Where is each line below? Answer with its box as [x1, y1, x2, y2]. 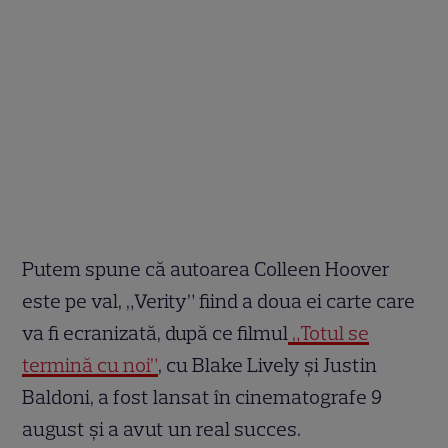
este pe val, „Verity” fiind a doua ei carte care [22, 289, 416, 314]
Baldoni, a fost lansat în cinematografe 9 [22, 385, 383, 410]
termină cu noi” [22, 353, 159, 378]
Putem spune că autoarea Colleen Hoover [22, 257, 391, 282]
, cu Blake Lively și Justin [158, 353, 378, 378]
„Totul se [288, 321, 370, 346]
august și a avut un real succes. [22, 417, 310, 442]
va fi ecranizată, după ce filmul [22, 321, 289, 346]
